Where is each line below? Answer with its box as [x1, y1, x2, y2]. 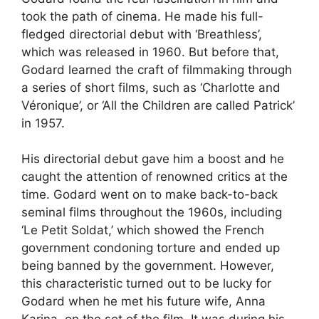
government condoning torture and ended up [21, 241, 280, 255]
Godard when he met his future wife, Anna [21, 294, 266, 308]
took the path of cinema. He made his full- [21, 9, 263, 23]
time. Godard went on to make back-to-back [21, 187, 278, 202]
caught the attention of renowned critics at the [21, 169, 288, 184]
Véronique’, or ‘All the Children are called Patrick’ [21, 98, 295, 113]
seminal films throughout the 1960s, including [21, 205, 282, 219]
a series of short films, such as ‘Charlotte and [21, 80, 281, 95]
